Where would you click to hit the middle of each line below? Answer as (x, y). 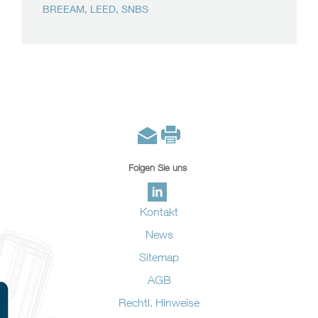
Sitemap (159, 257)
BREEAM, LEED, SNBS (95, 9)
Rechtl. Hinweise (159, 302)
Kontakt (159, 211)
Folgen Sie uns (157, 167)
